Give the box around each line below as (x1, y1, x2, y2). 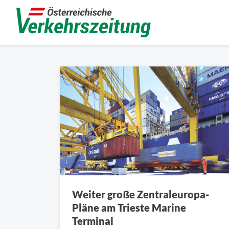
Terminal (72, 214, 113, 227)
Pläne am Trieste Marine (72, 201, 186, 214)
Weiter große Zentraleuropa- (72, 188, 209, 200)
